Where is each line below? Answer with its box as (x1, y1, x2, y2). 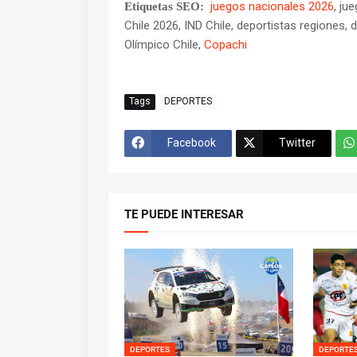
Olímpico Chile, (124, 37, 204, 52)
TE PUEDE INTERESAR (124, 206, 244, 222)
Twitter (278, 136, 316, 150)
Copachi (203, 37, 247, 52)
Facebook (167, 136, 216, 150)
